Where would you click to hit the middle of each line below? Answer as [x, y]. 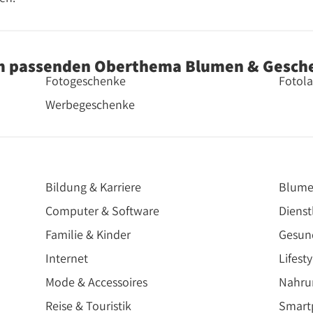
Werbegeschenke [90, 105]
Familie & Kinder [88, 235]
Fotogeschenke [86, 81]
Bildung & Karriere [94, 187]
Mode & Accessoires [97, 282]
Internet [67, 259]
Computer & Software [103, 211]
